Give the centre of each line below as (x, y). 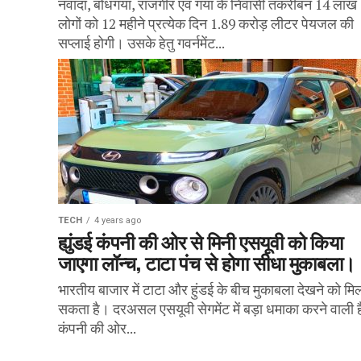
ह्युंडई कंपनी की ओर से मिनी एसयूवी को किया (201, 241)
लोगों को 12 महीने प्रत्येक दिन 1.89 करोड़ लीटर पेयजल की (206, 24)
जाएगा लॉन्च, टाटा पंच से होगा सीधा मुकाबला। (207, 262)
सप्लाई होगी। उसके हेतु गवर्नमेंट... (141, 43)
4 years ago (118, 220)
